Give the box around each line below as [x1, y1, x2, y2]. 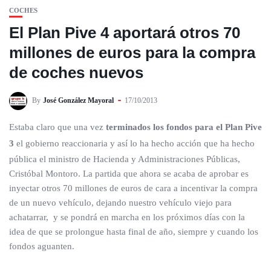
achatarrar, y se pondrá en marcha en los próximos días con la [9, 212, 245, 222]
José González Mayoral [43, 96, 114, 105]
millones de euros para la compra [9, 44, 255, 62]
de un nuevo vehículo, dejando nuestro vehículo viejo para [9, 198, 232, 207]
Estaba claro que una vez [9, 122, 106, 132]
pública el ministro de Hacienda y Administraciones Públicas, [9, 154, 240, 164]
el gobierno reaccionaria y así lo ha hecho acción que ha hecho [14, 139, 255, 148]
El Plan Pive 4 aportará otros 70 [9, 24, 240, 42]
